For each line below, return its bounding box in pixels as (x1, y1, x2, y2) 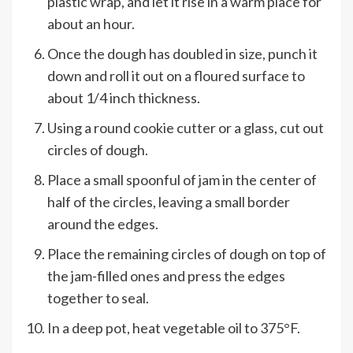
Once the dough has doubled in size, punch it (47, 45, 318, 63)
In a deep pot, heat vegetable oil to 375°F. (47, 319, 300, 337)
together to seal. (47, 289, 149, 307)
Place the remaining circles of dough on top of (47, 245, 326, 263)
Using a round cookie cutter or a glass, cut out (47, 119, 324, 137)
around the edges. (47, 215, 158, 233)
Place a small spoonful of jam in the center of (47, 171, 317, 189)
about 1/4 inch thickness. (47, 89, 200, 107)
